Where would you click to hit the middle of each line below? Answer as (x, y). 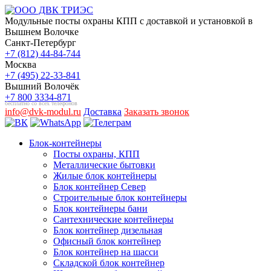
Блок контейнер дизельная (108, 230)
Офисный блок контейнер (107, 241)
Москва (21, 64)
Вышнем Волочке (42, 32)
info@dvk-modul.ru (43, 112)
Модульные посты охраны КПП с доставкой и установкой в (129, 21)
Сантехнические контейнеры (113, 219)
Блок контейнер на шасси (106, 252)
